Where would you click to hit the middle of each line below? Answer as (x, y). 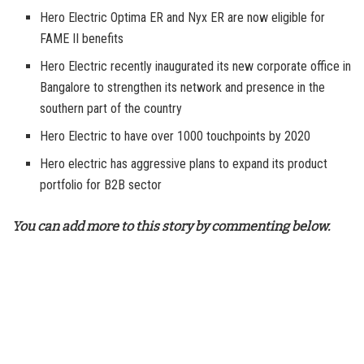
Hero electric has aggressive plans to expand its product (184, 163)
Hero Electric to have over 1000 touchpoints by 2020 (175, 136)
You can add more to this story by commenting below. (171, 226)
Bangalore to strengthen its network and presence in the (183, 87)
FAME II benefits (82, 38)
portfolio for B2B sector (101, 184)
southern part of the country (111, 108)
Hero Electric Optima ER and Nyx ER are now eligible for (183, 17)
